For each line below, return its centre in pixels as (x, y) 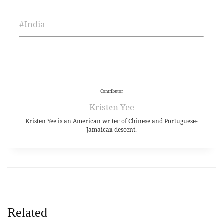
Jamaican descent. (111, 129)
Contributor (111, 91)
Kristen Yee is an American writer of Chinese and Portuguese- (111, 121)
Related (27, 212)
